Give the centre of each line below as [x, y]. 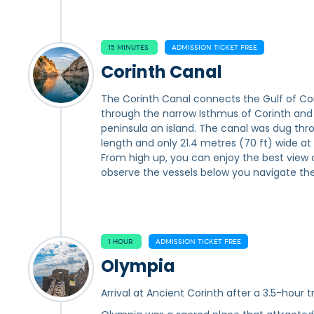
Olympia [138, 266]
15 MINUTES [129, 47]
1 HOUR [121, 241]
